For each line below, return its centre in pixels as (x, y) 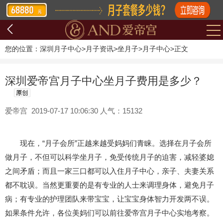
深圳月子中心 (61, 49)
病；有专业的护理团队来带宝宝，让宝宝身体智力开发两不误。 (110, 199)
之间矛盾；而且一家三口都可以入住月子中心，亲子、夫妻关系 (110, 171)
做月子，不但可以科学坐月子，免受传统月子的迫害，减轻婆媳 (110, 157)
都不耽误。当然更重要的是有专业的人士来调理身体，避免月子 (110, 185)
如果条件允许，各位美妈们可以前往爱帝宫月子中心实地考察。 (110, 213)
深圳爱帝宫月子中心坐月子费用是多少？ (104, 81)
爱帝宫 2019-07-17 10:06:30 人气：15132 (74, 111)
